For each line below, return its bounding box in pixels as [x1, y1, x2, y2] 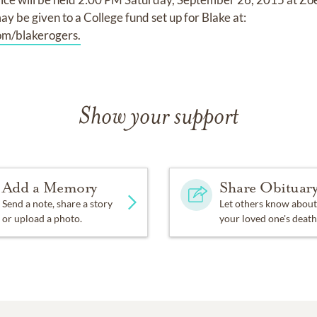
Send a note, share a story [1, 197, 113, 209]
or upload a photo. [1, 212, 82, 224]
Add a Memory [1, 178, 97, 197]
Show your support [79, 105, 238, 130]
